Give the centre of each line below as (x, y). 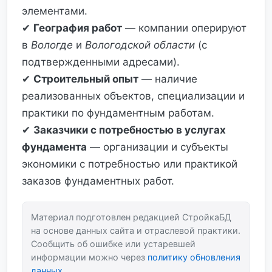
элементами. (55, 11)
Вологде (52, 45)
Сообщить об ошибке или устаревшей (113, 244)
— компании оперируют (184, 28)
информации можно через (89, 257)
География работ (78, 28)
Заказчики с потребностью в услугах (130, 130)
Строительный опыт (86, 79)
